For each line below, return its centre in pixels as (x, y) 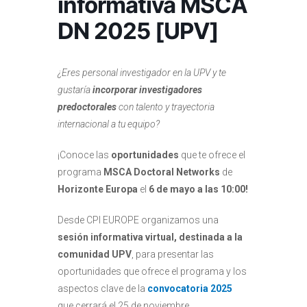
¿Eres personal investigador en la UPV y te (142, 73)
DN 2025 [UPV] (138, 31)
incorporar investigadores (146, 90)
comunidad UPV (95, 255)
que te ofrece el (212, 155)
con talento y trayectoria (167, 107)
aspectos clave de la (102, 289)
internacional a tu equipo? (109, 124)
